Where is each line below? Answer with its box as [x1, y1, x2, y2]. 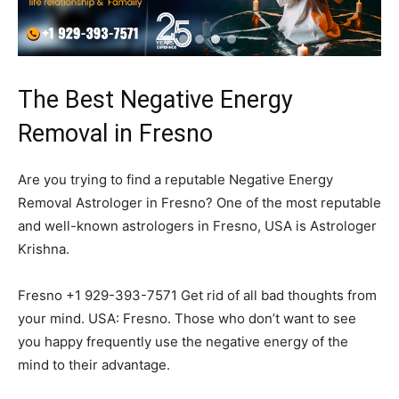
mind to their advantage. [18, 356, 170, 374]
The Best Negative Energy [18, 85, 293, 115]
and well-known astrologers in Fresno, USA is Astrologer [18, 217, 377, 235]
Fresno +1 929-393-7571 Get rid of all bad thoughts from [18, 287, 377, 305]
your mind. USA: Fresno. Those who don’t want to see [18, 310, 356, 328]
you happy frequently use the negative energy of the [18, 333, 348, 351]
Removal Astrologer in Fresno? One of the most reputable [18, 194, 381, 212]
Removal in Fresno [18, 119, 213, 149]
